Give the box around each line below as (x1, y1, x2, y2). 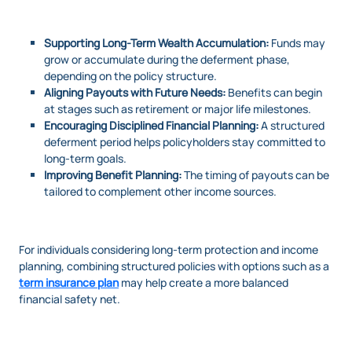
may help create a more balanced (119, 275, 288, 291)
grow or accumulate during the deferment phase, (44, 52, 290, 68)
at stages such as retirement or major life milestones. (44, 101, 311, 117)
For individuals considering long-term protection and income (19, 242, 318, 258)
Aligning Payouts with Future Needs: (44, 85, 225, 101)
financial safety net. (19, 291, 120, 307)
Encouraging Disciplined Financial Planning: (44, 118, 258, 134)
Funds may (269, 35, 325, 51)
